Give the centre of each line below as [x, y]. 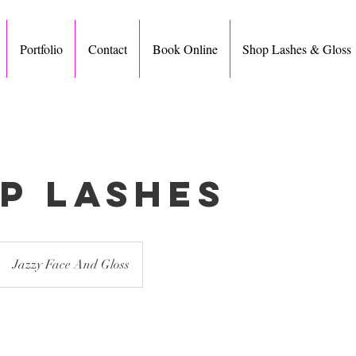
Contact [107, 49]
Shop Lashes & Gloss [297, 49]
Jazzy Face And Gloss [71, 264]
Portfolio [41, 49]
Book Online [185, 49]
